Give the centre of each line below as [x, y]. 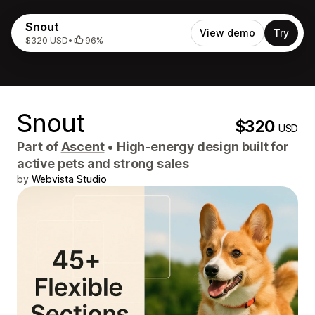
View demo [227, 33]
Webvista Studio [69, 179]
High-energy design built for [201, 147]
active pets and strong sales [103, 163]
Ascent [83, 147]
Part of [39, 147]
